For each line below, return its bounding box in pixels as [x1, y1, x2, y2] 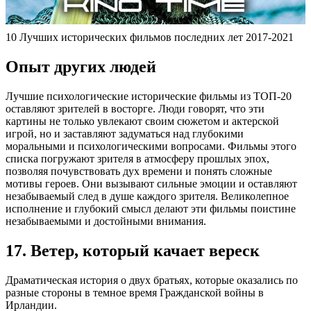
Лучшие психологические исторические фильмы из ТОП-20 [6, 90, 292, 103]
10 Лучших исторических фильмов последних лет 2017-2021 [6, 31, 294, 44]
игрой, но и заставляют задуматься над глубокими [6, 128, 244, 140]
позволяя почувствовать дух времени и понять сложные [6, 165, 272, 178]
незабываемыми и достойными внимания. [6, 215, 206, 228]
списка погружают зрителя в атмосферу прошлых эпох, [6, 153, 269, 165]
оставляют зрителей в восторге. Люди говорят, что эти [6, 103, 264, 115]
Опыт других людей [6, 58, 156, 76]
